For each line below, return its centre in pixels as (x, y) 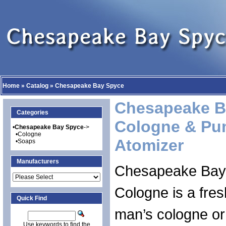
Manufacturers (38, 161)
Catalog (37, 86)
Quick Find (32, 198)
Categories (33, 112)
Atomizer (149, 145)
